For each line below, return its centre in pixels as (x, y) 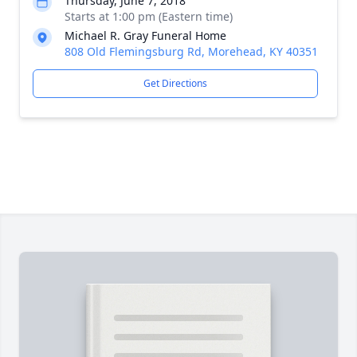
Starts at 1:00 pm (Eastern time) (149, 16)
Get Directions (175, 83)
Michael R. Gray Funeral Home (145, 35)
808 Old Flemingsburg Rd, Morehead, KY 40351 (191, 51)
